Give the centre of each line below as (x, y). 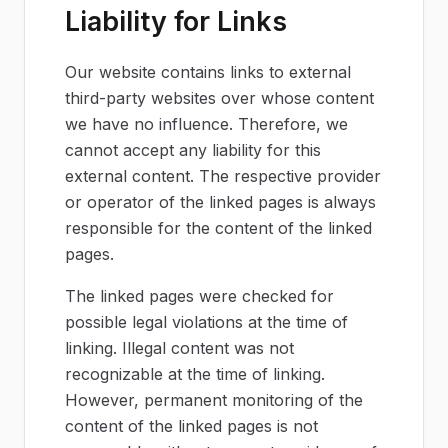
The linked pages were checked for (199, 296)
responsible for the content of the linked (218, 228)
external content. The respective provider (223, 176)
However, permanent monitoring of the (214, 400)
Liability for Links (176, 21)
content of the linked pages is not (191, 426)
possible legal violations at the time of (206, 322)
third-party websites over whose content (219, 98)
